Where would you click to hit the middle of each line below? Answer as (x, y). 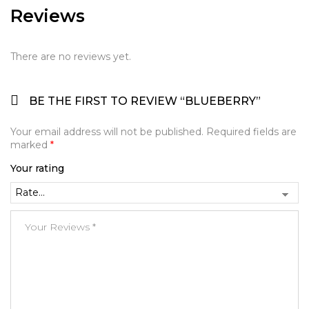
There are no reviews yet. (71, 57)
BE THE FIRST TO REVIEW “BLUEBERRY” (145, 101)
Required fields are (251, 132)
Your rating (37, 169)
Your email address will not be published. (107, 132)
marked (30, 145)
